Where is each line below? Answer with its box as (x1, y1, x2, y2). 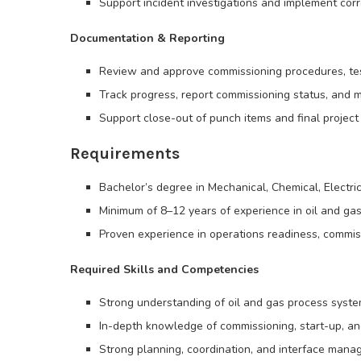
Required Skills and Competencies (70, 262, 259, 278)
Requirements (70, 144, 180, 164)
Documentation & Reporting (70, 31, 225, 47)
